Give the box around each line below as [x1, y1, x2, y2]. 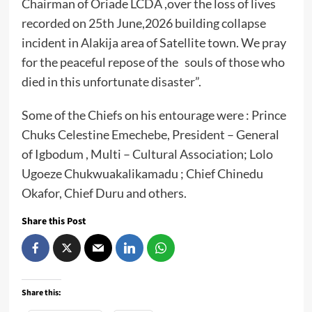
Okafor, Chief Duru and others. [21, 185, 187, 201]
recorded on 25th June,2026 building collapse [21, 15, 266, 31]
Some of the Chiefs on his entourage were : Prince [21, 107, 286, 123]
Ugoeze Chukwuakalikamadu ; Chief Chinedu [21, 165, 263, 181]
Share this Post [21, 214, 86, 228]
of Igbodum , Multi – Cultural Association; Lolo [21, 146, 273, 162]
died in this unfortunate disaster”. [21, 73, 205, 89]
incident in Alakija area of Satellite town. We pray [21, 34, 286, 50]
